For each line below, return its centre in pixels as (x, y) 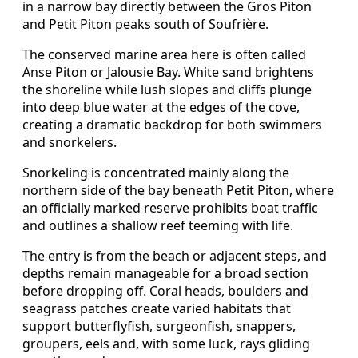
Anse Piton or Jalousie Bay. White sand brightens (168, 72)
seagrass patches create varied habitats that (157, 309)
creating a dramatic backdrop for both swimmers (172, 125)
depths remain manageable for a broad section (165, 274)
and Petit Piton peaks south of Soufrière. (145, 24)
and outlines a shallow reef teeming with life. (158, 226)
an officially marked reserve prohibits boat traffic (170, 208)
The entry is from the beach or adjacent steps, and (175, 256)
